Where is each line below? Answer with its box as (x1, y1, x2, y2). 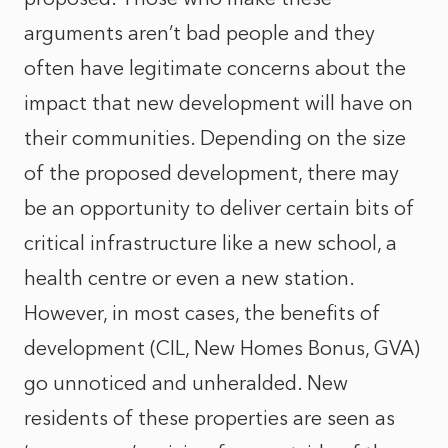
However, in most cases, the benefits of (24, 301, 380, 325)
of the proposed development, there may (24, 161, 399, 185)
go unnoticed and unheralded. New (24, 371, 348, 395)
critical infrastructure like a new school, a (24, 231, 397, 255)
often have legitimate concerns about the (24, 56, 406, 80)
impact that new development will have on (24, 91, 413, 115)
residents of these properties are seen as (24, 406, 395, 430)
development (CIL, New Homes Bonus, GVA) (24, 336, 420, 360)
